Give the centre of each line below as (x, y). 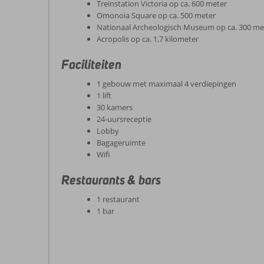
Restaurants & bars (111, 180)
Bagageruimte (121, 143)
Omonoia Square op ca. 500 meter (156, 16)
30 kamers (115, 108)
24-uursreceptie (124, 119)
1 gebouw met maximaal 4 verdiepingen (166, 84)
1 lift (104, 96)
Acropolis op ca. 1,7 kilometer (148, 39)
